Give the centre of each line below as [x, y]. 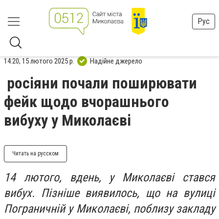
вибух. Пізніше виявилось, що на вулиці [109, 193]
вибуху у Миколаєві [67, 120]
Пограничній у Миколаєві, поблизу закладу [109, 209]
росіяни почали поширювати [102, 83]
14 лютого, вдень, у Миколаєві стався [109, 177]
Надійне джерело [116, 61]
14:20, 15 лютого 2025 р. [39, 61]
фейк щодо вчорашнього [87, 102]
